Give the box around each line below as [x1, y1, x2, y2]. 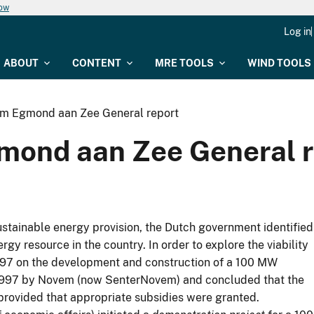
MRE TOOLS [155, 57, 214, 69]
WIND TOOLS [247, 57, 311, 69]
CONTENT [72, 57, 121, 69]
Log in [284, 26, 311, 37]
